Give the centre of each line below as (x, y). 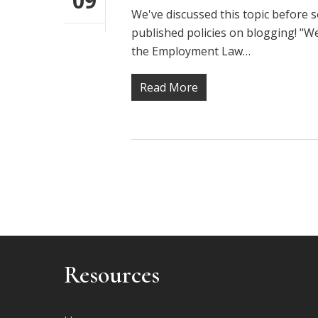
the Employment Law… (191, 51)
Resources (112, 275)
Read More (169, 87)
